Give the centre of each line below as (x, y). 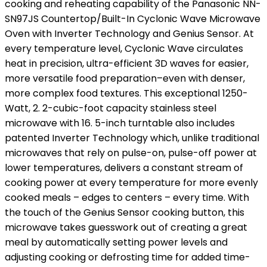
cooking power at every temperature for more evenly (131, 183)
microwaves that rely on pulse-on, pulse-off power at (131, 153)
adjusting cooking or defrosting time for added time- (128, 257)
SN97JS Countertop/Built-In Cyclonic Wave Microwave (133, 19)
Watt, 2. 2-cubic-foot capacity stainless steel (111, 108)
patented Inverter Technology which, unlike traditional (132, 138)
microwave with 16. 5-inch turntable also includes (120, 123)
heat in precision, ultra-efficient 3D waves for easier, (127, 63)
